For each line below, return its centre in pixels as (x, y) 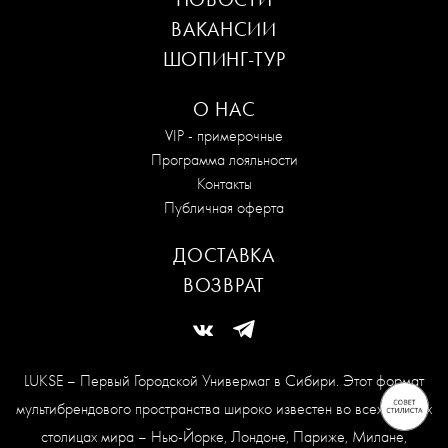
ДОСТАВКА (224, 255)
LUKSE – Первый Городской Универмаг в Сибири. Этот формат (224, 380)
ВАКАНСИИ (224, 29)
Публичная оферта (224, 207)
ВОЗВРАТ (224, 285)
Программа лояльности (224, 159)
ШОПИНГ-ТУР (224, 59)
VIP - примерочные (224, 135)
